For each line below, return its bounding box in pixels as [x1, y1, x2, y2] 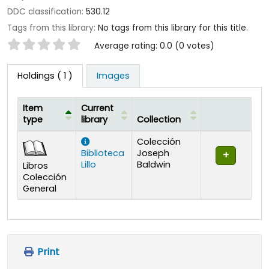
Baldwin [137, 158, 171, 171]
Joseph [137, 147, 169, 159]
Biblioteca [81, 147, 124, 159]
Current [81, 101, 113, 114]
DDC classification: [7, 6, 86, 18]
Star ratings [7, 38, 68, 53]
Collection [137, 113, 181, 125]
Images [96, 69, 130, 82]
